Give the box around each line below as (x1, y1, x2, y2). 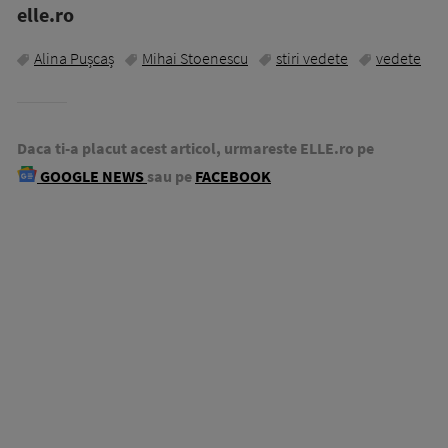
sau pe (147, 166, 192, 187)
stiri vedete (276, 48, 348, 69)
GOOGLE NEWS (37, 166, 147, 187)
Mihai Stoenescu (142, 48, 248, 69)
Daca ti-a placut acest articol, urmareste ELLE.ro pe (17, 138, 374, 159)
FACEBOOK (195, 166, 271, 187)
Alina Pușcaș (34, 48, 114, 69)
